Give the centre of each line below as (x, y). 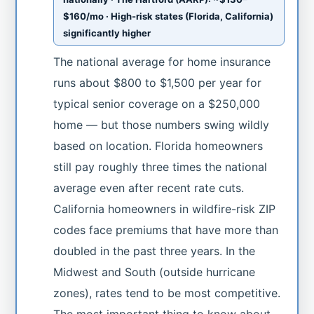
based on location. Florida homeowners (158, 145)
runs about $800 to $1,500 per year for (158, 82)
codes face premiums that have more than (166, 230)
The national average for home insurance (162, 61)
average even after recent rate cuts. (149, 187)
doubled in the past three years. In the (155, 251)
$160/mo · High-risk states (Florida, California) (169, 16)
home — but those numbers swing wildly (162, 124)
